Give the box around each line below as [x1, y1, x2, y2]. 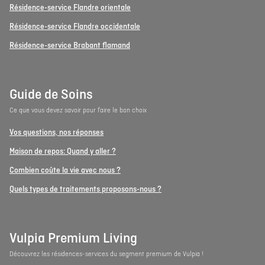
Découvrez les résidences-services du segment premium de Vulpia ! [9, 250, 203, 259]
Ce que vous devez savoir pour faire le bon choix [9, 106, 147, 115]
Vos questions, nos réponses [9, 128, 104, 138]
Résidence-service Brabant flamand [9, 41, 130, 51]
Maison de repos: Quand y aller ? [9, 147, 116, 157]
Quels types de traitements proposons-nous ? [9, 185, 161, 195]
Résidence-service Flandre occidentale [9, 22, 140, 33]
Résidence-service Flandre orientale [9, 3, 131, 14]
